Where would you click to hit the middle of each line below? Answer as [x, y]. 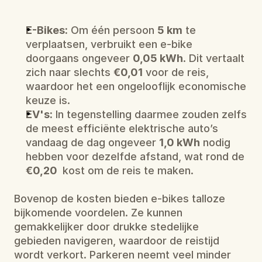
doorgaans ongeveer [79, 58]
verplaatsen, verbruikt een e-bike [109, 44]
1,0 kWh [180, 142]
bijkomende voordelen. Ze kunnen [98, 213]
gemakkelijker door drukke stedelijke [106, 227]
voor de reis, [176, 72]
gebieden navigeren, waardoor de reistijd [117, 241]
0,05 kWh [158, 58]
